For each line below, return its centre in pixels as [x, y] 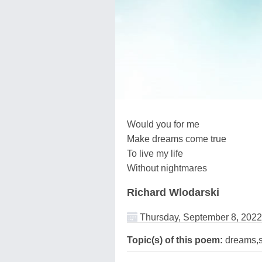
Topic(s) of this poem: [175, 240]
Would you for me [163, 124]
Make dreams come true [177, 139]
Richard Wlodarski [173, 192]
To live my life [155, 153]
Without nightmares [167, 168]
